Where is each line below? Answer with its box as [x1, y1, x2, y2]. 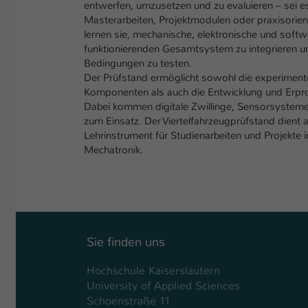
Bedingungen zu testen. [84, 56, 192, 71]
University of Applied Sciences [87, 278, 240, 294]
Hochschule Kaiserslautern [87, 263, 220, 278]
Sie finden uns [87, 234, 165, 250]
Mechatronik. [84, 143, 143, 157]
